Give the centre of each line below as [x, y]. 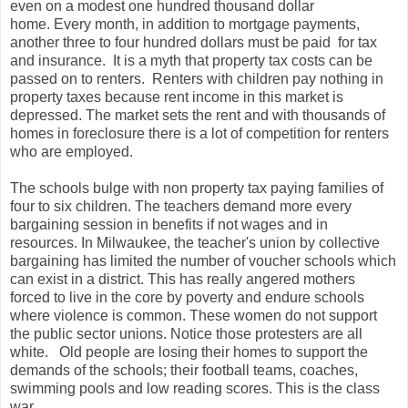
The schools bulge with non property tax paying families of [197, 188]
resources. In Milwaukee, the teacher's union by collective [195, 242]
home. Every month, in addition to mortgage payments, [185, 24]
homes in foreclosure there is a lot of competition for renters [199, 133]
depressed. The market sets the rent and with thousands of [198, 115]
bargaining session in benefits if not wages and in [169, 224]
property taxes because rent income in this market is [177, 97]
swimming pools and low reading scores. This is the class [195, 388]
